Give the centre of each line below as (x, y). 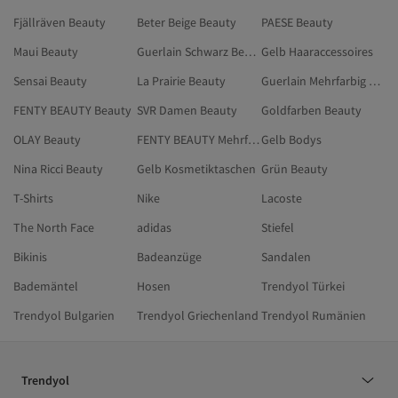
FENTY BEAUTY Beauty (72, 110)
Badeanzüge (170, 257)
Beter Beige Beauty (187, 22)
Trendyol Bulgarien (64, 315)
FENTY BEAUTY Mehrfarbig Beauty (254, 139)
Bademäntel (46, 286)
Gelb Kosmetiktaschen (197, 169)
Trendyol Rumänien (313, 315)
